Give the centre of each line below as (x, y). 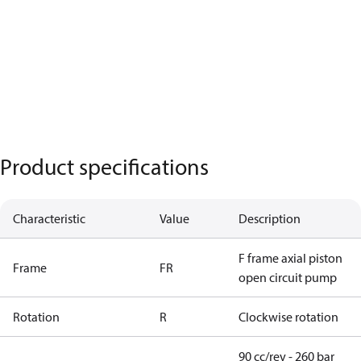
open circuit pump (288, 277)
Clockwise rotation (288, 317)
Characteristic (49, 218)
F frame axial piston (290, 258)
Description (270, 218)
